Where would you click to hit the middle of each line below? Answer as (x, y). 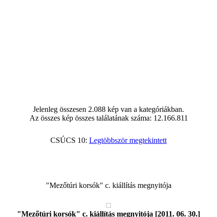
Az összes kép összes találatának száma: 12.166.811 (108, 118)
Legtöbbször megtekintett (128, 140)
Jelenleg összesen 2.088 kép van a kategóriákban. (108, 109)
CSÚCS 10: (70, 140)
